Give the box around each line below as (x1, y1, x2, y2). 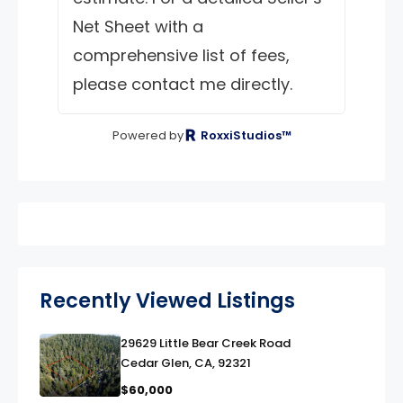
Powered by (112, 126, 184, 144)
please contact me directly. (73, 72, 292, 95)
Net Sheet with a (73, 14, 203, 38)
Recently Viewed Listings (40, 285, 295, 315)
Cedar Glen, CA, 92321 (121, 354, 251, 372)
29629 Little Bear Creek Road (121, 334, 291, 352)
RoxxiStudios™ (197, 126, 291, 144)
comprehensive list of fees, (73, 43, 290, 67)
